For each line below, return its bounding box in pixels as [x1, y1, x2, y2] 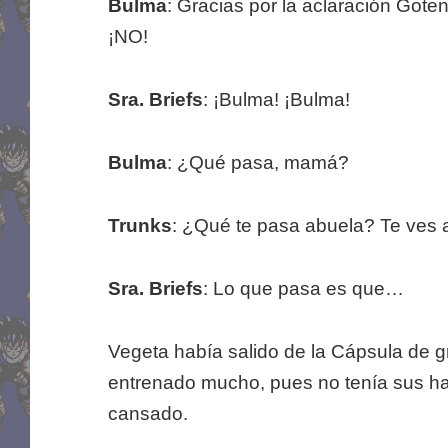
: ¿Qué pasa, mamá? [166, 152, 349, 174]
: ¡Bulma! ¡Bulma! [202, 89, 350, 111]
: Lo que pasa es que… [202, 278, 404, 300]
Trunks [107, 215, 172, 237]
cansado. [107, 403, 188, 425]
